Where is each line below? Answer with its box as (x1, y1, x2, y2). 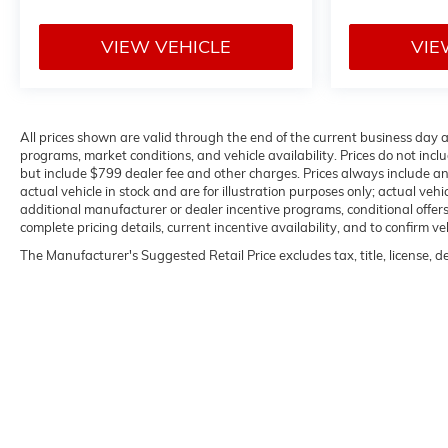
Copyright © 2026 (217, 392, 314, 407)
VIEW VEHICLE (100, 34, 231, 58)
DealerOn (330, 392, 379, 407)
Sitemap (388, 392, 432, 407)
